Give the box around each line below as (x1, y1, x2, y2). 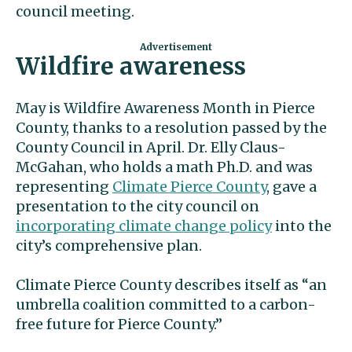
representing (16, 178, 112, 196)
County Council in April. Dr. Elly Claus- (16, 138, 286, 156)
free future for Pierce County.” (16, 315, 222, 333)
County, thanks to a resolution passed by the (16, 119, 327, 137)
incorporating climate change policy (16, 217, 272, 235)
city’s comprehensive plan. (16, 236, 202, 255)
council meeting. (16, 2, 134, 20)
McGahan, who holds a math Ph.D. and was (16, 158, 313, 176)
